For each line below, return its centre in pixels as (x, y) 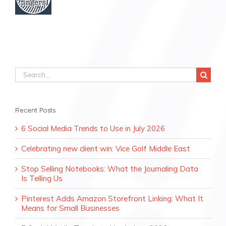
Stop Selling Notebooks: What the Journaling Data (110, 168)
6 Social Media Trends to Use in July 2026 (93, 128)
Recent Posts (35, 110)
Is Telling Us (42, 178)
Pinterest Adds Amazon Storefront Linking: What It (112, 198)
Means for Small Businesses (70, 208)
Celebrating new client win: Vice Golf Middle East (106, 148)
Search (26, 72)
